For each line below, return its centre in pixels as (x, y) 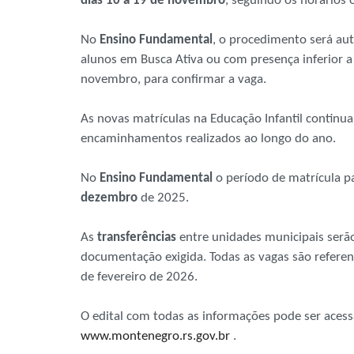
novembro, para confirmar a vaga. (173, 80)
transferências (137, 238)
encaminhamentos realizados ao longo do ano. (208, 139)
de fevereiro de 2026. (139, 277)
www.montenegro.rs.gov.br (155, 337)
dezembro (109, 198)
